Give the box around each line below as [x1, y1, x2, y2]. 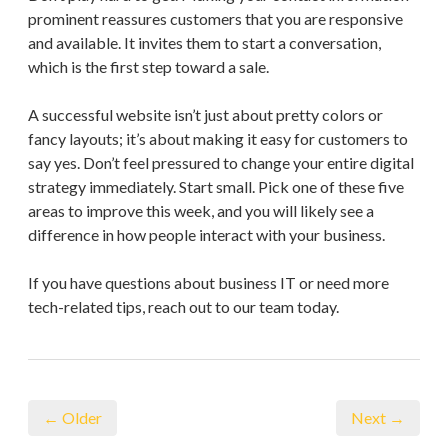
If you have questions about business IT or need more [28, 272, 389, 292]
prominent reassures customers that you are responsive [28, 8, 403, 28]
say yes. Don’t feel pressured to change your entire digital [28, 152, 414, 172]
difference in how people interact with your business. [28, 224, 385, 244]
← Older [43, 407, 102, 427]
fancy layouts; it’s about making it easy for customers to [28, 128, 408, 148]
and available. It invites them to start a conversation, [28, 32, 381, 52]
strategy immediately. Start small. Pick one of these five [28, 176, 404, 196]
